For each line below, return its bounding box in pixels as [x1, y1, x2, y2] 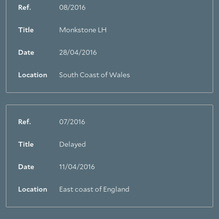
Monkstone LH [59, 27, 107, 34]
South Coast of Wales [59, 72, 130, 79]
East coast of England [59, 186, 130, 193]
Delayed [59, 141, 86, 148]
